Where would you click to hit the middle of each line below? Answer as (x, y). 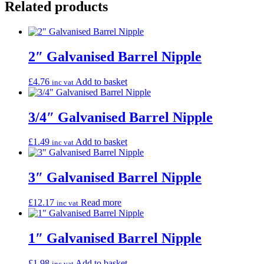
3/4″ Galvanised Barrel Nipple (121, 117)
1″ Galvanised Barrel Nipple (115, 238)
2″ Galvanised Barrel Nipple (115, 56)
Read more (101, 203)
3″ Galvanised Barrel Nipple (115, 178)
